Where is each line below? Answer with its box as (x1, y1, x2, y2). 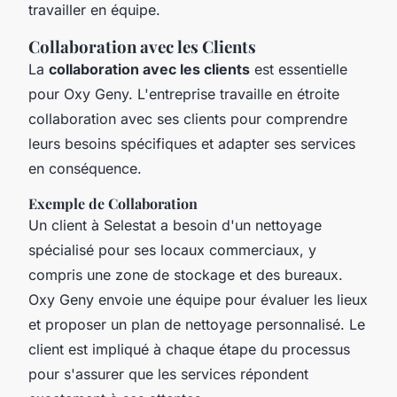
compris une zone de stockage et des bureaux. (28, 266, 343, 284)
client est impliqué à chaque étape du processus (28, 340, 350, 359)
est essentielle (250, 60, 347, 79)
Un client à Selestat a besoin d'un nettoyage (28, 216, 322, 235)
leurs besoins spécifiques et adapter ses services (28, 135, 355, 153)
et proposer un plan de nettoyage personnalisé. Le (28, 315, 365, 334)
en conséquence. (28, 160, 142, 178)
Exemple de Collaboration (28, 194, 198, 214)
